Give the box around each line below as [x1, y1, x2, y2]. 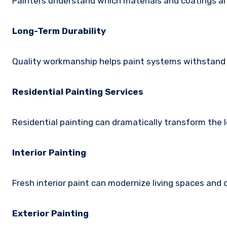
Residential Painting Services [12, 86, 143, 97]
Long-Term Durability [12, 25, 106, 36]
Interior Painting [12, 147, 86, 158]
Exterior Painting [12, 208, 89, 218]
